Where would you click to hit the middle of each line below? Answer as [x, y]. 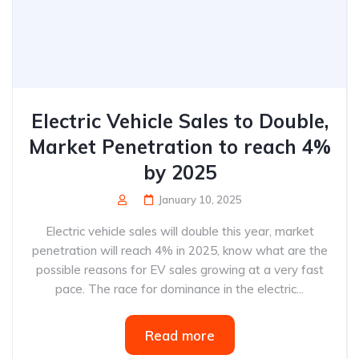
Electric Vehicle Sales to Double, [179, 121]
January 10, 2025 [200, 200]
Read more [179, 335]
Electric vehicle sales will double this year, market [179, 231]
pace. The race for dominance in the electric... [179, 289]
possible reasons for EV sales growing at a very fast [179, 270]
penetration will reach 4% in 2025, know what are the [179, 250]
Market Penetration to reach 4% [179, 147]
